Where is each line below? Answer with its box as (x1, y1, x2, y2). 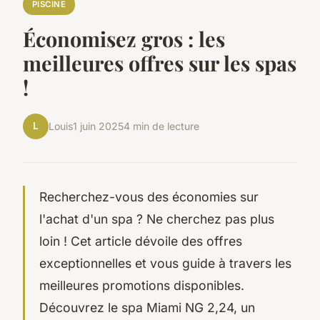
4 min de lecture (124, 120, 199, 133)
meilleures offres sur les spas (23, 49, 296, 76)
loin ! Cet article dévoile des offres (39, 233, 242, 249)
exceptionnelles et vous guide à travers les (39, 255, 291, 271)
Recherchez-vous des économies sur (39, 189, 259, 204)
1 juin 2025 (73, 120, 124, 133)
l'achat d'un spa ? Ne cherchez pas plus (39, 211, 274, 226)
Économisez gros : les (23, 24, 225, 52)
